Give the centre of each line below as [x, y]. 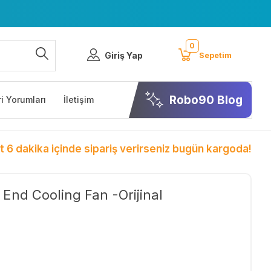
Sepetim [215, 55]
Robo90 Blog [206, 100]
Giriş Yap [124, 55]
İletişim [79, 100]
